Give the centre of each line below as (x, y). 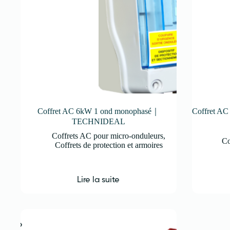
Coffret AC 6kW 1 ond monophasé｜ (98, 111)
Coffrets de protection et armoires (109, 145)
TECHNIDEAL (98, 121)
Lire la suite (99, 179)
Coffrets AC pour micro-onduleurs (108, 136)
